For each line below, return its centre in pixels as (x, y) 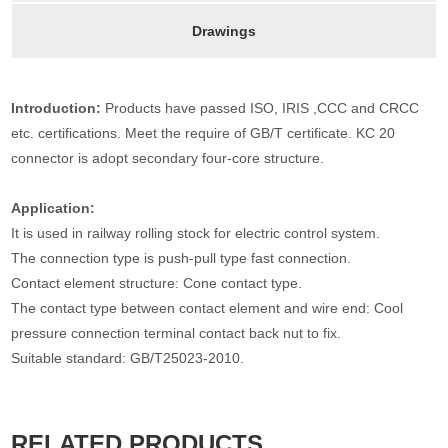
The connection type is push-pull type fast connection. (181, 258)
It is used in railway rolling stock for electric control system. (196, 233)
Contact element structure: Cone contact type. (157, 283)
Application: (53, 208)
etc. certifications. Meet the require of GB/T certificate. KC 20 (203, 133)
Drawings (224, 31)
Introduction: (58, 108)
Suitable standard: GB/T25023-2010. (128, 358)
